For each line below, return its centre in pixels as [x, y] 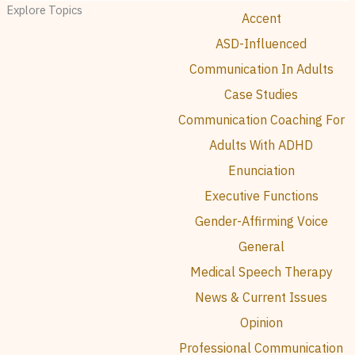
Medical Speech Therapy [261, 272]
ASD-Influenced [261, 44]
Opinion [261, 323]
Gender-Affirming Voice [261, 221]
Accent [261, 19]
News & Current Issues [261, 298]
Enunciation [261, 171]
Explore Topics [44, 10]
